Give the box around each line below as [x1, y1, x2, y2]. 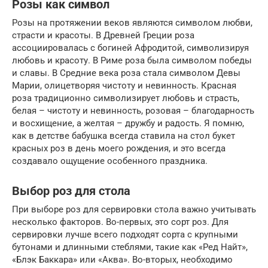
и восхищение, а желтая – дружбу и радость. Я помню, [12, 117, 244, 129]
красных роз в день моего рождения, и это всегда [12, 142, 226, 154]
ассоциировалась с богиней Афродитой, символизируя [12, 42, 249, 53]
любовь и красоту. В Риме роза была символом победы [12, 54, 252, 66]
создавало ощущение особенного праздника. [12, 155, 208, 166]
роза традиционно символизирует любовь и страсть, [12, 92, 239, 103]
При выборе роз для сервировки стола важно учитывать [12, 203, 256, 215]
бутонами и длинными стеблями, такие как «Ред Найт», [12, 241, 248, 252]
